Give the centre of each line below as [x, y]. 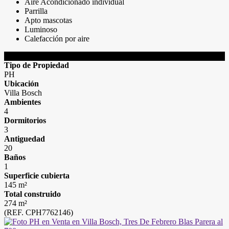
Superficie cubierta [37, 176]
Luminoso [41, 29]
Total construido [32, 194]
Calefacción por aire [57, 39]
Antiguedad [25, 139]
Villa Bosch [23, 93]
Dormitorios [25, 120]
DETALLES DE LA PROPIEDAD [63, 56]
